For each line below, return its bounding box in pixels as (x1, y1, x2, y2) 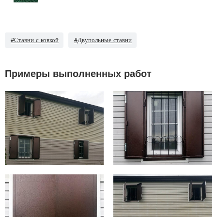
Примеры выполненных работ (5, 65, 152, 80)
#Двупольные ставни (74, 34, 132, 44)
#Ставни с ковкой (11, 34, 59, 44)
